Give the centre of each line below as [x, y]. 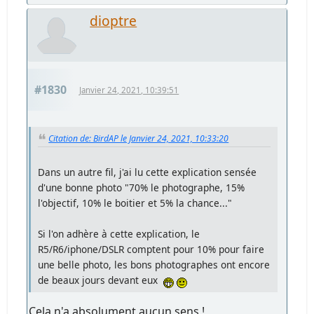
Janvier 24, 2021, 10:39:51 [129, 90]
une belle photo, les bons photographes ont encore [154, 265]
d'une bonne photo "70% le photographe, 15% [142, 188]
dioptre [114, 20]
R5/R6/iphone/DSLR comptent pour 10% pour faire [151, 250]
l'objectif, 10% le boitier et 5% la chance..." [135, 203]
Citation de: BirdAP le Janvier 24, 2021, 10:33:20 [139, 138]
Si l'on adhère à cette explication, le [119, 234]
